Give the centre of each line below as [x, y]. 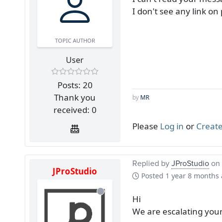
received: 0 [75, 110]
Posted [152, 175]
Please [146, 126]
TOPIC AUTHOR [75, 40]
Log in [172, 126]
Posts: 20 [75, 85]
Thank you [75, 97]
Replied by [152, 163]
